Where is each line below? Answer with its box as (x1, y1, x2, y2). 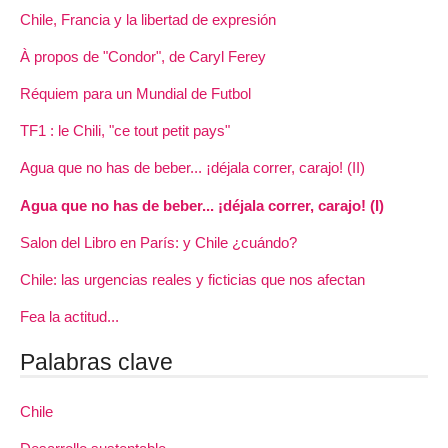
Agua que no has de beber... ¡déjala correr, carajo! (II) (20, 159, 365, 177)
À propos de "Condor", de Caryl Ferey (20, 47, 266, 65)
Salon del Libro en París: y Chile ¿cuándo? (20, 233, 297, 251)
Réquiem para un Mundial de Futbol (20, 84, 251, 102)
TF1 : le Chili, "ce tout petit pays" (20, 122, 230, 140)
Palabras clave (20, 348, 173, 375)
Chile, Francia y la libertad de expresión (20, 10, 276, 28)
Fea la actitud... (20, 308, 119, 326)
